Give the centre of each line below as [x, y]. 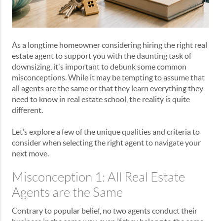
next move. [30, 154]
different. [27, 110]
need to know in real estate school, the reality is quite [101, 99]
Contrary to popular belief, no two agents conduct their [105, 211]
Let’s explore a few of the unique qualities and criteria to [106, 132]
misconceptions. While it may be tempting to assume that [108, 78]
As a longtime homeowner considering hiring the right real [110, 45]
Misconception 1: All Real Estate [98, 177]
